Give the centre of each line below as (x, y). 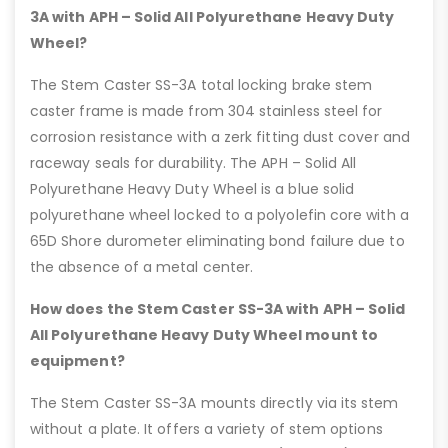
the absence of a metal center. (142, 267)
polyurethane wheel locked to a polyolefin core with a (219, 215)
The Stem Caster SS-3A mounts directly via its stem (214, 403)
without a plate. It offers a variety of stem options (206, 429)
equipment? (77, 361)
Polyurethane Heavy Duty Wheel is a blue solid (192, 189)
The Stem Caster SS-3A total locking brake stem (201, 85)
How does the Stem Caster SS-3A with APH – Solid (218, 309)
